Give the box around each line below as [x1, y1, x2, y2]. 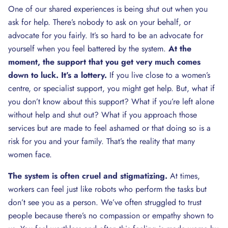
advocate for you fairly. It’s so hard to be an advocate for [8, 30, 203, 41]
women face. [8, 149, 52, 160]
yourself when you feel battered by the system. [8, 43, 168, 54]
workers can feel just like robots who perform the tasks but [8, 183, 207, 195]
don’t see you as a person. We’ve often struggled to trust [8, 196, 202, 208]
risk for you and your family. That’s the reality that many [8, 135, 195, 147]
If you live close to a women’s [107, 69, 210, 81]
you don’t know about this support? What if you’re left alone [8, 96, 214, 107]
